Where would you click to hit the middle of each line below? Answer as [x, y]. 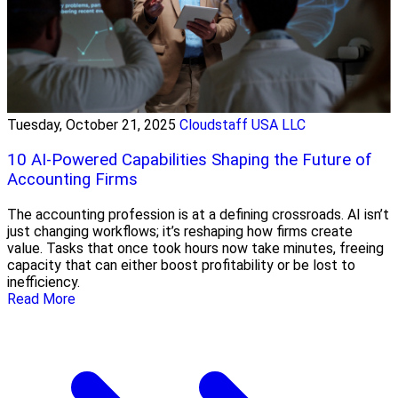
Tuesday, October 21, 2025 [92, 125]
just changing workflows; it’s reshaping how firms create [180, 231]
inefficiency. [44, 282]
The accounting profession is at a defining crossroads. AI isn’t [198, 214]
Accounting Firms [72, 180]
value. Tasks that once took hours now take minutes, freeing [195, 248]
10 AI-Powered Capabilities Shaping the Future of [190, 160]
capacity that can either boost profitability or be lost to [181, 265]
